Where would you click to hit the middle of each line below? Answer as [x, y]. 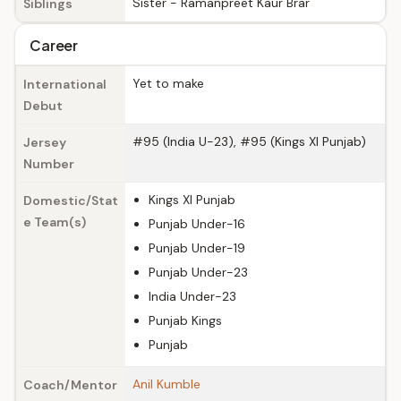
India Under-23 [192, 296]
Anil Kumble [166, 384]
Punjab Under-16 [197, 224]
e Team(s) [55, 222]
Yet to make [168, 83]
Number [49, 164]
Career [54, 45]
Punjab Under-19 [197, 248]
